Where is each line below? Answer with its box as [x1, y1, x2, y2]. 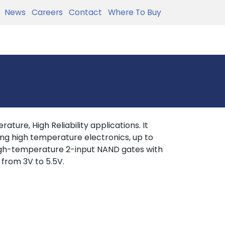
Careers [28, 7, 63, 18]
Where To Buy [104, 7, 161, 18]
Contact [65, 7, 102, 18]
